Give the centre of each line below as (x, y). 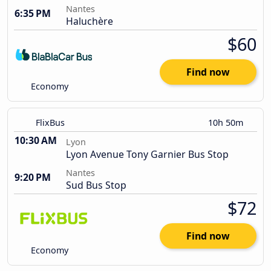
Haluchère (90, 21)
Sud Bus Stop (96, 185)
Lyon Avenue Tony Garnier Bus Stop (147, 155)
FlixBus (50, 123)
